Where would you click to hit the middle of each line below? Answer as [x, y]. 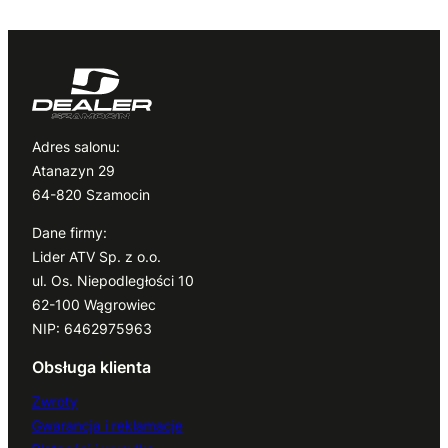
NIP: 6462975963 [92, 329]
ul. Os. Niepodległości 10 [113, 281]
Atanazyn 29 [73, 170]
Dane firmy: [69, 233]
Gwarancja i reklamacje [107, 425]
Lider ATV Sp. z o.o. [96, 257]
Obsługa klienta [91, 367]
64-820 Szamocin [91, 194]
